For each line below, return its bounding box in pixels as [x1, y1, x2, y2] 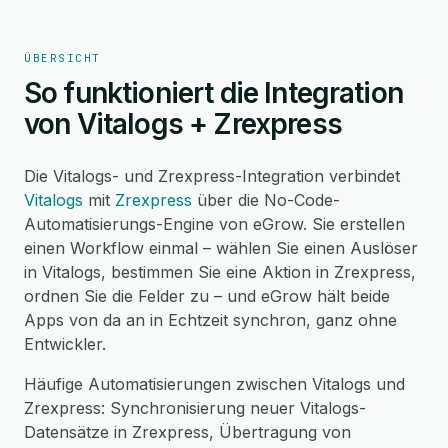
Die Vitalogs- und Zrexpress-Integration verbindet [24, 166, 400, 186]
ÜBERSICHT [24, 51, 101, 65]
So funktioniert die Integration [24, 76, 403, 110]
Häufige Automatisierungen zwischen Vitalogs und [24, 374, 405, 394]
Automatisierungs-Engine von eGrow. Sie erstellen [24, 214, 405, 234]
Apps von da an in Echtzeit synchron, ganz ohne [24, 310, 397, 330]
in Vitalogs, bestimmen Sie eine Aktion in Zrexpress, [24, 262, 416, 282]
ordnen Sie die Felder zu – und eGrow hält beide [24, 286, 390, 306]
